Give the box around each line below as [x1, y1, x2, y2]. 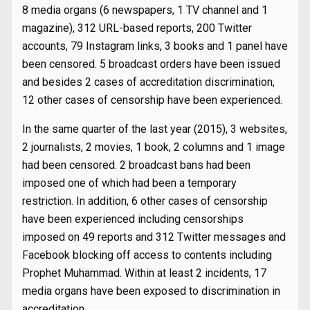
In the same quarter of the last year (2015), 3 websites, [22, 122, 287, 136]
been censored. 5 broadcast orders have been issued [22, 57, 280, 71]
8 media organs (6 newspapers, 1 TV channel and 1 [22, 3, 268, 17]
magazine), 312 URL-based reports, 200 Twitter [22, 21, 252, 35]
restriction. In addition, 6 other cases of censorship [22, 194, 268, 208]
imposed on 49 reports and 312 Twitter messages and [22, 230, 286, 244]
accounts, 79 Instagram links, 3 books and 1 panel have [22, 39, 288, 53]
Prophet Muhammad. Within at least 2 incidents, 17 [22, 266, 266, 280]
